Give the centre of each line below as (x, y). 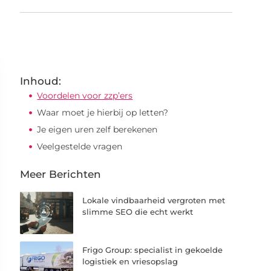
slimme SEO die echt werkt (138, 212)
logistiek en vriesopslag (130, 262)
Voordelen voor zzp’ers (85, 96)
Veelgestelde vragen (80, 146)
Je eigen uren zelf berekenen (97, 129)
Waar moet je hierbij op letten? (103, 113)
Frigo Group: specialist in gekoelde (153, 250)
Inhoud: (41, 81)
